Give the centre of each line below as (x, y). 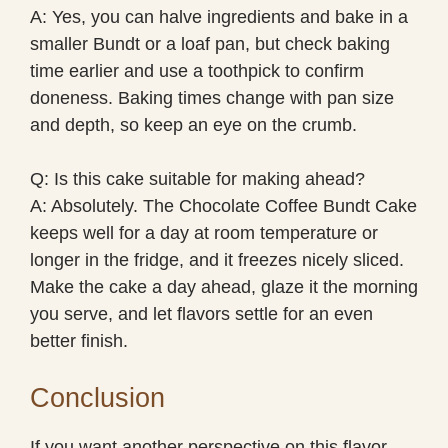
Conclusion (97, 397)
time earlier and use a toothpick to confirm (197, 70)
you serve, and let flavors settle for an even (201, 313)
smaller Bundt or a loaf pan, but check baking (210, 43)
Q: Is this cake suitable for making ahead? (197, 178)
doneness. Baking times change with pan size (212, 97)
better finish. (79, 340)
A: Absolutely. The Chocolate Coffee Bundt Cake (223, 205)
